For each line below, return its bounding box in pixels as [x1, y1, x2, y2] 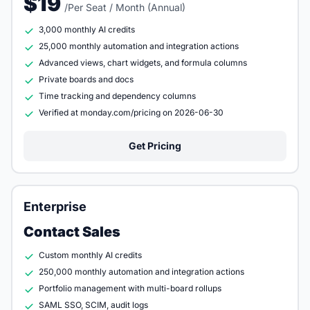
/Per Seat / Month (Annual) [64, 1, 185, 13]
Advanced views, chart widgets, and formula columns [39, 57, 247, 68]
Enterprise [24, 199, 86, 214]
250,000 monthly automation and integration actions [39, 266, 244, 277]
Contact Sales [24, 224, 120, 240]
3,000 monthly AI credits [39, 24, 135, 35]
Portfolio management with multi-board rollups [39, 283, 221, 293]
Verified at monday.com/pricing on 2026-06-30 [39, 107, 224, 118]
